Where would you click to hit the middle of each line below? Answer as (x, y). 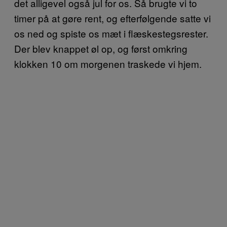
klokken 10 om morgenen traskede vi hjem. (108, 63)
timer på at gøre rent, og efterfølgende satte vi (112, 18)
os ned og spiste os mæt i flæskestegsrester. (111, 33)
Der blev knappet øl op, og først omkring (101, 48)
